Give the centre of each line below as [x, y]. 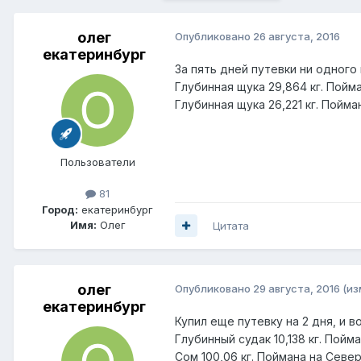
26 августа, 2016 [297, 37]
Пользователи [98, 162]
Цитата [231, 225]
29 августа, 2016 [297, 288]
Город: [60, 209]
